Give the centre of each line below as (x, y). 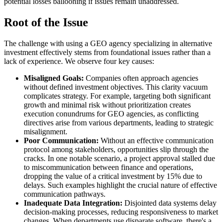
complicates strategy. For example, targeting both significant (117, 96)
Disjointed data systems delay (169, 203)
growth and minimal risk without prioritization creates (107, 105)
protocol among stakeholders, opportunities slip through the (116, 149)
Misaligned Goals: (54, 78)
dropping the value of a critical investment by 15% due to (113, 176)
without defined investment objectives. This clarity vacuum (116, 87)
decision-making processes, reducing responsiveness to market (121, 212)
